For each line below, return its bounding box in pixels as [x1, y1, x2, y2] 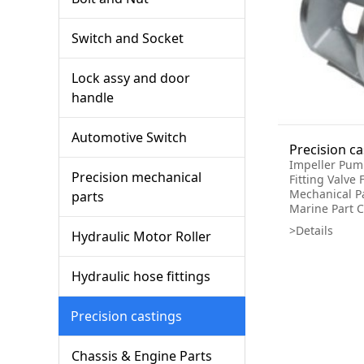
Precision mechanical [71, 167, 201, 186]
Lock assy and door [71, 68, 190, 87]
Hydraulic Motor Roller [71, 227, 211, 245]
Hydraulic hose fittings [71, 266, 210, 285]
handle [71, 88, 114, 106]
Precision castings [71, 306, 182, 325]
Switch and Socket [71, 28, 184, 47]
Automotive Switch [71, 128, 187, 146]
